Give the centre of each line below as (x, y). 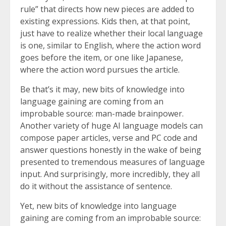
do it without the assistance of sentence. (96, 186)
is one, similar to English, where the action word (110, 45)
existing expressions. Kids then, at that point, (105, 21)
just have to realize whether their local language (111, 33)
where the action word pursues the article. (100, 69)
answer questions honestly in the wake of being (111, 150)
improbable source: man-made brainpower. (102, 113)
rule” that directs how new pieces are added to (107, 9)
